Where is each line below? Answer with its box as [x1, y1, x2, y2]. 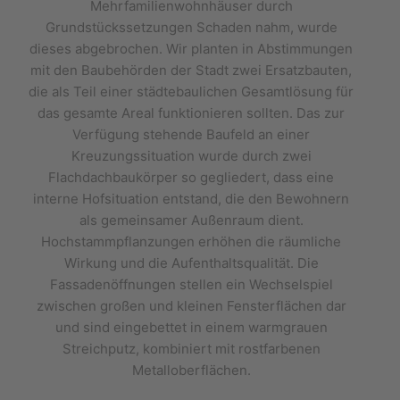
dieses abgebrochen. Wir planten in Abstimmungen [29, 40, 353, 57]
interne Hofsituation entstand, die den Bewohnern [33, 190, 349, 207]
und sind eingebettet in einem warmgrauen [54, 319, 328, 336]
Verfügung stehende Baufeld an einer [72, 126, 310, 143]
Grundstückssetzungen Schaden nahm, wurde [45, 19, 337, 36]
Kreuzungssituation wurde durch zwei [71, 147, 312, 164]
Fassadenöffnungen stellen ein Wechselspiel [49, 276, 333, 293]
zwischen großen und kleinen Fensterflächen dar [36, 297, 346, 314]
